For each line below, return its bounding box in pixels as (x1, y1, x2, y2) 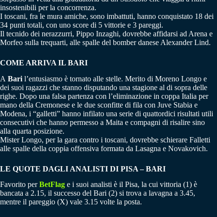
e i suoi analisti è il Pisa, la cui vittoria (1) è (67, 180, 197, 189)
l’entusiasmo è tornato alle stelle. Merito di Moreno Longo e (22, 74, 207, 83)
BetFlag (39, 180, 65, 189)
